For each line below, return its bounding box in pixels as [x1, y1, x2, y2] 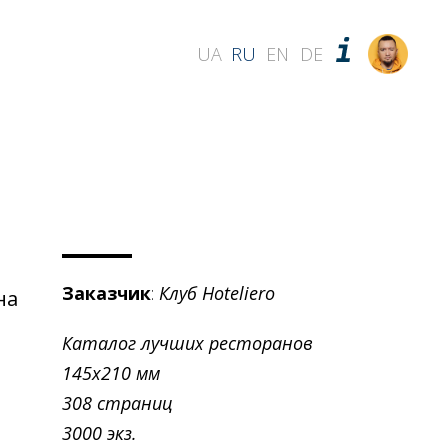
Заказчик [62, 280, 152, 305]
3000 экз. [62, 420, 138, 445]
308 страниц [62, 390, 174, 415]
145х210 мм [62, 360, 161, 385]
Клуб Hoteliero [159, 280, 276, 305]
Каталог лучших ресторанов [62, 330, 314, 355]
